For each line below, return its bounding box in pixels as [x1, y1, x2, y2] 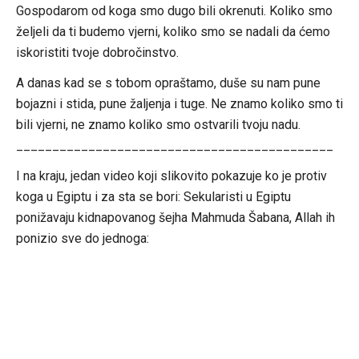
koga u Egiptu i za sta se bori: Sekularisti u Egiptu [15, 188, 291, 204]
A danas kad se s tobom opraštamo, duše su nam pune [15, 75, 321, 91]
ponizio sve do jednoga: [15, 230, 149, 246]
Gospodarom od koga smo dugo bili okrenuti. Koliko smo [15, 2, 333, 18]
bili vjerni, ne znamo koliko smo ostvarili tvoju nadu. [15, 116, 301, 132]
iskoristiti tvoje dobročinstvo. [15, 44, 179, 60]
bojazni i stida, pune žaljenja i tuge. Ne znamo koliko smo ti [15, 95, 343, 111]
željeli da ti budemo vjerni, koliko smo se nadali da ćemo [15, 23, 330, 39]
